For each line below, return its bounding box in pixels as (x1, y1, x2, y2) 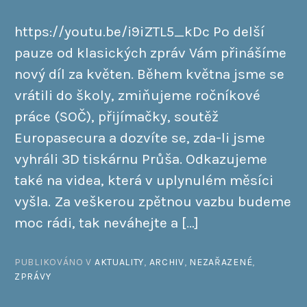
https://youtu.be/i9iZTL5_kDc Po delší (14, 23, 265, 40)
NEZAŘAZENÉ (189, 256, 253, 269)
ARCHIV (149, 256, 184, 269)
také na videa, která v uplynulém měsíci (14, 171, 273, 188)
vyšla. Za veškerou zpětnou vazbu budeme (14, 193, 291, 210)
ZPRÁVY (14, 271, 51, 283)
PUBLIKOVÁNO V (14, 256, 95, 269)
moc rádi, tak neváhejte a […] (14, 214, 199, 231)
